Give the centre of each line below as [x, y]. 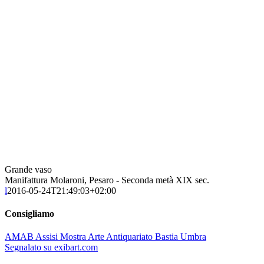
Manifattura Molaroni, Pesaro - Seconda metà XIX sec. [107, 180]
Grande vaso [28, 169]
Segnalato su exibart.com [51, 247]
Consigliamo [29, 213]
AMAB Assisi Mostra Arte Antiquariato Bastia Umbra [105, 237]
